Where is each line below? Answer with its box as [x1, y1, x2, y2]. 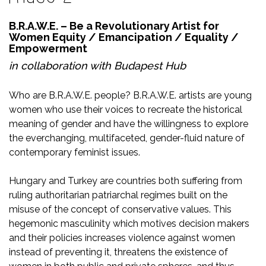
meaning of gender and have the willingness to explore [9, 118, 248, 129]
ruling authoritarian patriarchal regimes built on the [9, 189, 227, 201]
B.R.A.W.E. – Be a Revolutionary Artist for [9, 20, 219, 32]
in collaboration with [9, 59, 114, 72]
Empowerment [9, 42, 87, 55]
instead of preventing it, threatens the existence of [9, 246, 228, 258]
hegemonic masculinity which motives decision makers [9, 218, 249, 229]
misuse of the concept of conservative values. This [9, 204, 232, 215]
